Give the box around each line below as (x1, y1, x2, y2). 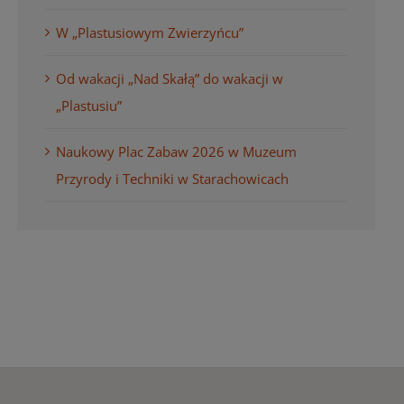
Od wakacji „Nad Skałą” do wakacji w (56, 69, 284, 87)
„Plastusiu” (56, 96, 123, 115)
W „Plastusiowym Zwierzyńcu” (56, 23, 244, 41)
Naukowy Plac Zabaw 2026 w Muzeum (56, 142, 298, 161)
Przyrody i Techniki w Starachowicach (56, 169, 289, 188)
